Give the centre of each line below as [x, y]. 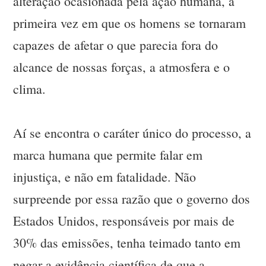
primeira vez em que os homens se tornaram [130, 23]
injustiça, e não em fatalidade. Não [105, 177]
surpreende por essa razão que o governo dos [132, 199]
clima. [30, 89]
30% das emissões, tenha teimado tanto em [127, 243]
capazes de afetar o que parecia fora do [116, 45]
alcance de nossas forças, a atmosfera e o [122, 67]
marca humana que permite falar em [108, 155]
